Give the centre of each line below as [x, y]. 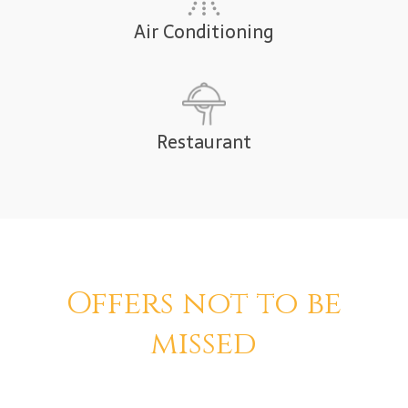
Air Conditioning [204, 32]
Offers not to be [204, 304]
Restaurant [204, 143]
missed [204, 344]
